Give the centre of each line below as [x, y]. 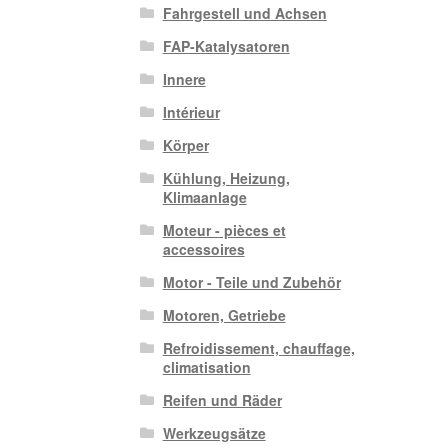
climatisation [206, 367]
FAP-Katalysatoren [226, 46]
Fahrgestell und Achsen [244, 13]
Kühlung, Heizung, [226, 178]
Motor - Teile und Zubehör [251, 282]
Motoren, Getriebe [224, 315]
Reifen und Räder [222, 400]
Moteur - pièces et [224, 230]
